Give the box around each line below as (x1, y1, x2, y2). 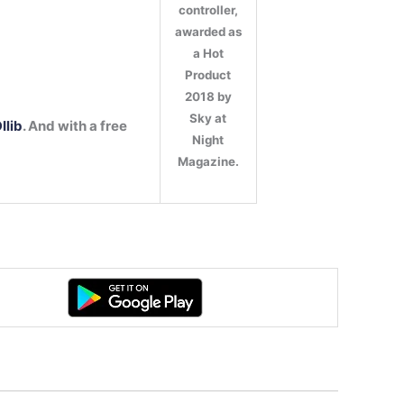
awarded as (174, 24, 242, 40)
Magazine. (177, 154, 239, 170)
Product (185, 68, 232, 83)
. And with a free (23, 116, 128, 134)
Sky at (189, 111, 227, 126)
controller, (178, 3, 238, 18)
